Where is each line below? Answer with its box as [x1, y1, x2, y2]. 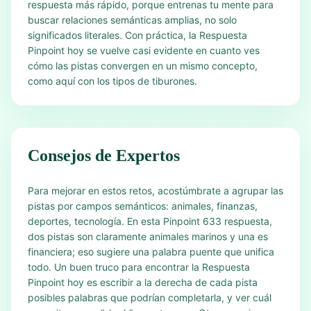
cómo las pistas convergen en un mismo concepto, [28, 60, 258, 72]
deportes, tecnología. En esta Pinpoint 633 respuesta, [28, 215, 272, 227]
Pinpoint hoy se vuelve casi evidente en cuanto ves [28, 44, 260, 56]
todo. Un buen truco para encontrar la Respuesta [28, 261, 250, 273]
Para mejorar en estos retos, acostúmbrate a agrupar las [28, 185, 283, 196]
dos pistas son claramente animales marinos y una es [28, 230, 268, 242]
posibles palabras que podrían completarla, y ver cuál [28, 292, 271, 303]
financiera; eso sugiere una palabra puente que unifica [28, 246, 274, 258]
